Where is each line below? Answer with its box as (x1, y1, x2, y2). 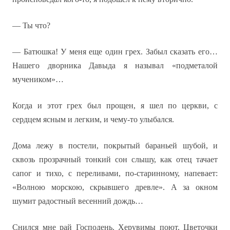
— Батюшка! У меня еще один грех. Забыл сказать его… (12, 47, 218, 56)
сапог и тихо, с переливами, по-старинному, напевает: (12, 169, 218, 178)
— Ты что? (12, 21, 50, 30)
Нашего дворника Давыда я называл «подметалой (12, 61, 218, 70)
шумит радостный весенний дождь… (12, 197, 143, 205)
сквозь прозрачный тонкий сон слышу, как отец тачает (12, 155, 218, 164)
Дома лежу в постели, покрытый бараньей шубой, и (12, 141, 218, 150)
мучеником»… (12, 75, 64, 84)
